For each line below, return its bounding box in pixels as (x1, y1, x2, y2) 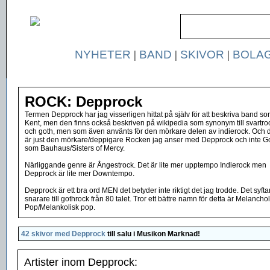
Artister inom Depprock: (24, 256, 137, 268)
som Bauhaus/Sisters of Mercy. (25, 144, 125, 152)
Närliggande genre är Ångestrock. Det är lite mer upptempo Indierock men (25, 161, 266, 169)
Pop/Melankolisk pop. (25, 203, 95, 212)
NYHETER (74, 48, 131, 61)
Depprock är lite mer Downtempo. (25, 169, 134, 178)
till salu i (105, 230, 137, 238)
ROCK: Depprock (25, 93, 142, 110)
